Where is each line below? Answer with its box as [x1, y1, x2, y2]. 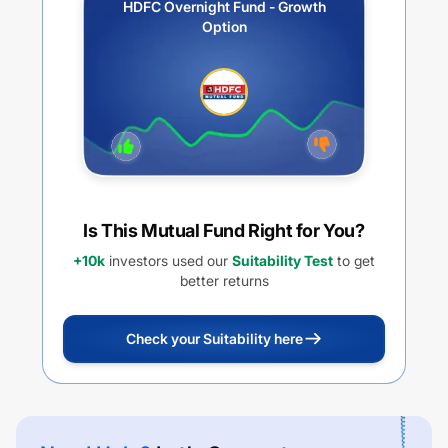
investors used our [105, 252, 228, 269]
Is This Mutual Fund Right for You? [83, 220, 365, 241]
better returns [179, 272, 269, 289]
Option [201, 18, 247, 35]
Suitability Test [232, 252, 333, 269]
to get [333, 252, 375, 269]
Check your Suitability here [125, 330, 303, 347]
